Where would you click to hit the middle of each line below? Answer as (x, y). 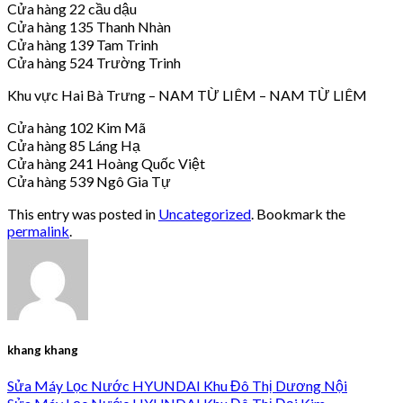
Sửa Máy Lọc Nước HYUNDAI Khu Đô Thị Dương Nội (177, 386)
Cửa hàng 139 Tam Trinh (83, 44)
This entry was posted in (83, 213)
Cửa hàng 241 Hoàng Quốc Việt (106, 163)
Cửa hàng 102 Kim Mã (76, 127)
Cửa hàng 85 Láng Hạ (74, 145)
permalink (38, 230)
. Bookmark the (298, 213)
